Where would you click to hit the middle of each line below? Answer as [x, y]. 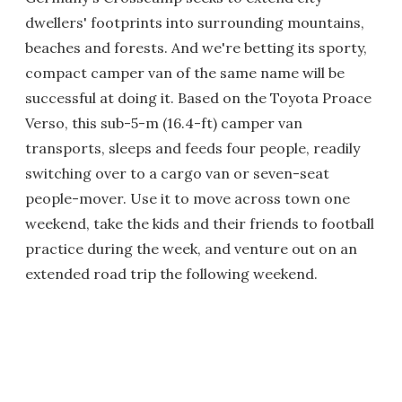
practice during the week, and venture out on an [191, 249]
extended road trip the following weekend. [171, 274]
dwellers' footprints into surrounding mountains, [195, 22]
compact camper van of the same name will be [185, 73]
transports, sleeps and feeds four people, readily [192, 148]
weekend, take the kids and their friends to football [200, 223]
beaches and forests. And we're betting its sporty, [196, 48]
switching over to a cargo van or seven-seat [177, 173]
